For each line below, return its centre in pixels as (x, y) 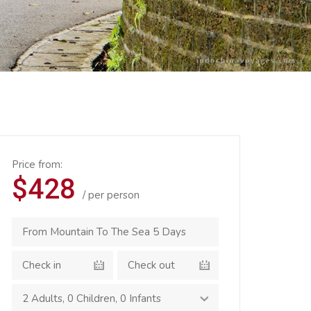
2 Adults (42, 299)
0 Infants (141, 299)
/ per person (111, 195)
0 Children (91, 299)
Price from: (37, 165)
